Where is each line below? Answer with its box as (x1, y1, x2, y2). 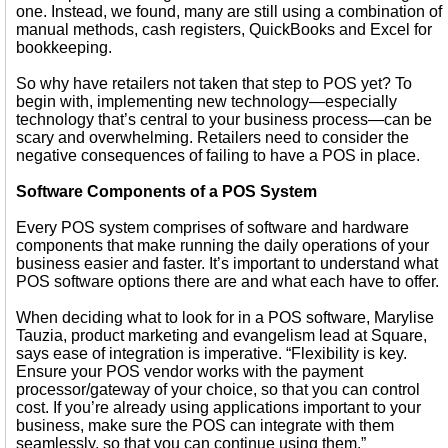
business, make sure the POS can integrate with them (16, 417, 394, 434)
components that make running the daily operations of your (16, 237, 429, 254)
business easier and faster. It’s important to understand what (16, 255, 438, 272)
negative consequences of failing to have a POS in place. (16, 147, 420, 164)
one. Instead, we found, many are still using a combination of (16, 3, 442, 20)
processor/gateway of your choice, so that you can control (16, 381, 420, 398)
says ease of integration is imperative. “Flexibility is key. (16, 345, 407, 362)
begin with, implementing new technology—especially (16, 93, 397, 110)
